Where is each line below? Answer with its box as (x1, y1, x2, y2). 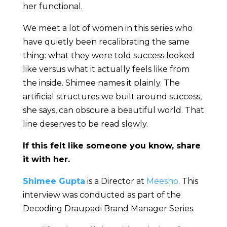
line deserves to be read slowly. (22, 119, 150, 129)
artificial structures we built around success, (22, 92, 202, 102)
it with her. (22, 155, 70, 165)
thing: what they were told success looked (22, 51, 195, 61)
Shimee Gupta (22, 176, 85, 186)
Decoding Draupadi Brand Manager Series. (22, 204, 197, 214)
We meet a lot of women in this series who (22, 23, 193, 33)
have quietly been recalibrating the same (22, 37, 190, 47)
